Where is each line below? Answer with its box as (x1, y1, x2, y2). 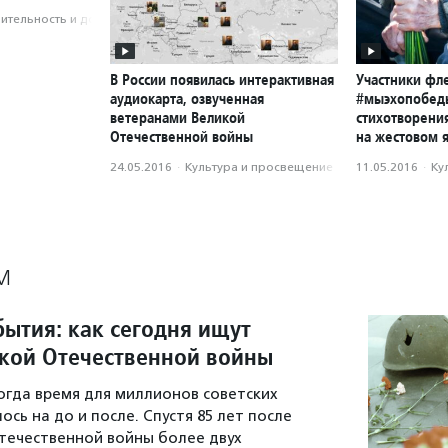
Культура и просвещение (185, 160, 333, 175)
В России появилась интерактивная (110, 70, 334, 90)
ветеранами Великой (110, 108, 245, 128)
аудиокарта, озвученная (110, 89, 264, 109)
